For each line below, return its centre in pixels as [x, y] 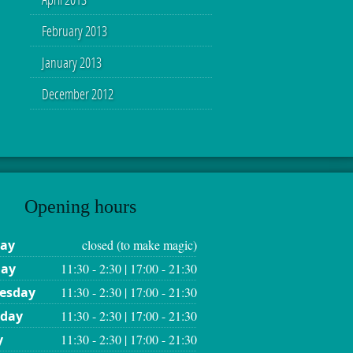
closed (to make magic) [139, 245]
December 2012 [78, 94]
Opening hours [80, 206]
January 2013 [72, 62]
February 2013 [74, 31]
